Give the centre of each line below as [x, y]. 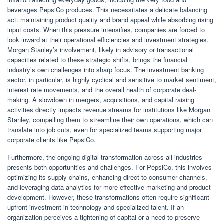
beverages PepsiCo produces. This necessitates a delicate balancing [107, 10]
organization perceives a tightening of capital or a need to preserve [104, 217]
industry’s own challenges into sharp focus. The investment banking [106, 70]
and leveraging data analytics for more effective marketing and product [109, 187]
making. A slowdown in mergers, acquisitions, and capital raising [101, 100]
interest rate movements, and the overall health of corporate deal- [102, 90]
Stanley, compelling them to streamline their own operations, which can [110, 120]
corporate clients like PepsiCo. [52, 140]
